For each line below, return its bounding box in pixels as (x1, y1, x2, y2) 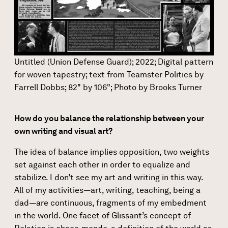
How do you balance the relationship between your (14, 113, 204, 123)
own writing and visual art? (14, 126, 112, 136)
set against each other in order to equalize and (14, 159, 190, 169)
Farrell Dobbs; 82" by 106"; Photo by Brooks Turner (14, 82, 202, 92)
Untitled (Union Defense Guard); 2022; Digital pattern (14, 56, 213, 67)
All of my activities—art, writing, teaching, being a (14, 185, 201, 195)
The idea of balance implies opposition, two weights (14, 147, 209, 157)
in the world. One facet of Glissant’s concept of (14, 210, 191, 220)
